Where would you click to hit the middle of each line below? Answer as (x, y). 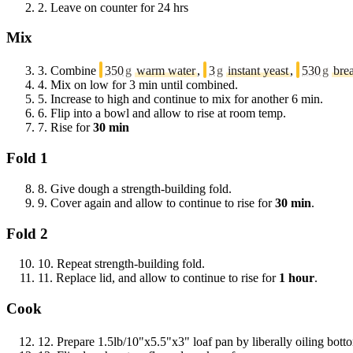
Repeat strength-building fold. (131, 264)
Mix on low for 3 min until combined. (144, 85)
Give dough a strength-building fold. (141, 188)
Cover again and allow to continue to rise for (163, 203)
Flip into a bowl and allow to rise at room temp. (168, 113)
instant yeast (258, 71)
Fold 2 (27, 233)
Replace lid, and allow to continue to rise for (167, 278)
